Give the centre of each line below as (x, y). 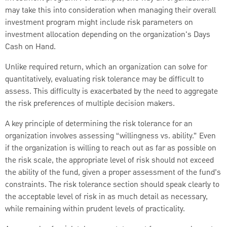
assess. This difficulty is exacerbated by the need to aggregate (111, 91)
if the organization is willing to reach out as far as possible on (111, 148)
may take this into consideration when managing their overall (110, 10)
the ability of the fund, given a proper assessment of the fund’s (113, 173)
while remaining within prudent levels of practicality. (95, 209)
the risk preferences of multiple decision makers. (90, 104)
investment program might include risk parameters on (99, 23)
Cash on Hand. (30, 47)
